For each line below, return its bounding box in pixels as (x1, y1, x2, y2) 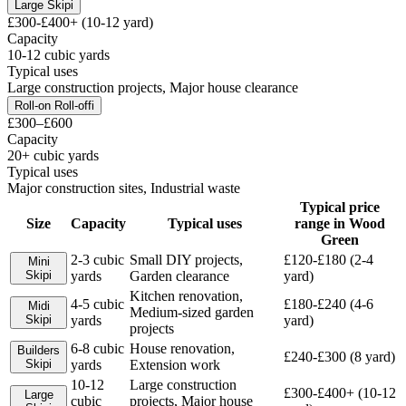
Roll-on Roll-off (14, 98, 92, 112)
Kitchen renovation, (130, 287, 243, 304)
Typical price (300, 198, 380, 215)
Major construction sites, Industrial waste (7, 179, 240, 196)
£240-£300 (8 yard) (284, 348, 395, 364)
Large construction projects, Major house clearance (7, 79, 298, 95)
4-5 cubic (71, 295, 124, 312)
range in (295, 215, 349, 231)
